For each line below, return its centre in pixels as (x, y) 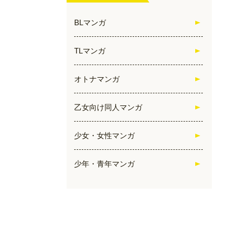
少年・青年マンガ (104, 164)
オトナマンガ (97, 79)
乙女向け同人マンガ (108, 107)
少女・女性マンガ (104, 135)
